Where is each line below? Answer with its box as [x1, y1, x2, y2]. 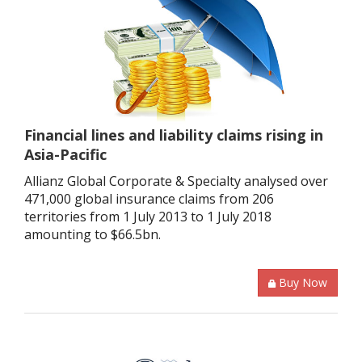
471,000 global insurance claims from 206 [24, 190, 274, 208]
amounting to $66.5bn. [24, 225, 161, 244]
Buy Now [279, 275, 327, 291]
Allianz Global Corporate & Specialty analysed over [24, 172, 328, 191]
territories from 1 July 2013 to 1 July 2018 [24, 208, 271, 226]
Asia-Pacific [24, 145, 107, 165]
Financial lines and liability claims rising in [24, 125, 323, 145]
